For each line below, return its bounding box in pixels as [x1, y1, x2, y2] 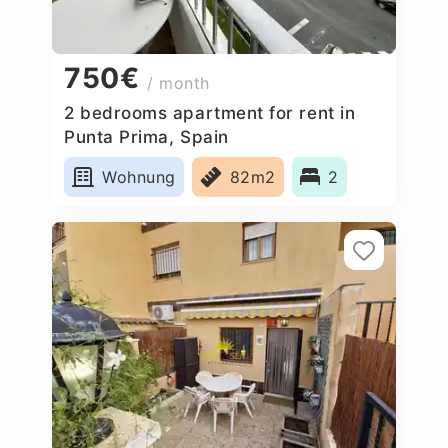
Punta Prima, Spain [64, 126, 229, 147]
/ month [147, 73, 210, 94]
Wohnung [102, 166, 176, 187]
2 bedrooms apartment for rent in [64, 102, 356, 123]
